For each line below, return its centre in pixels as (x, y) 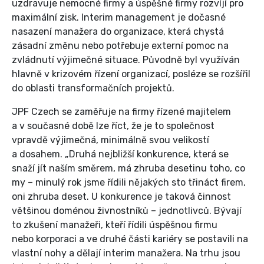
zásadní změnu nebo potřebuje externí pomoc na (120, 46)
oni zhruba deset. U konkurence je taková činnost (121, 197)
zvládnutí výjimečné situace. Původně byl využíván (126, 60)
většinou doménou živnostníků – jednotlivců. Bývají (127, 211)
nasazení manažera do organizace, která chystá (118, 32)
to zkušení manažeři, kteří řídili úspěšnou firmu (115, 225)
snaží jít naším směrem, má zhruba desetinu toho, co (128, 169)
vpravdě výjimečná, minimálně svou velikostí (110, 140)
